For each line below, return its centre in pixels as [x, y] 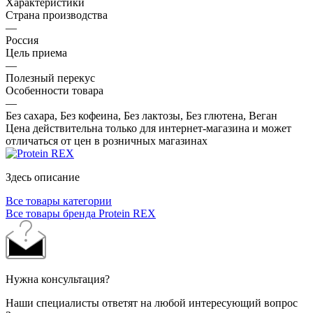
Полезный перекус [50, 78]
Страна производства [57, 15]
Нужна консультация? [58, 279]
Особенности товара [54, 90]
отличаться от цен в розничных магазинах [107, 140]
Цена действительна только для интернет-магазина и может [148, 128]
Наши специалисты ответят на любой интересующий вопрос [152, 303]
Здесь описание [43, 177]
